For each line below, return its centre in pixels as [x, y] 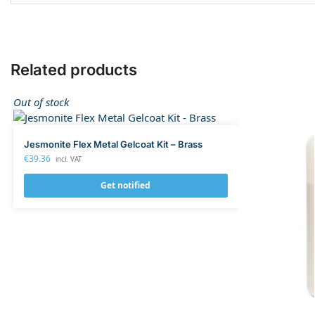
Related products [74, 70]
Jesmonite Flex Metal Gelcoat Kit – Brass [113, 144]
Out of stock [41, 102]
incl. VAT [68, 160]
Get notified [126, 186]
